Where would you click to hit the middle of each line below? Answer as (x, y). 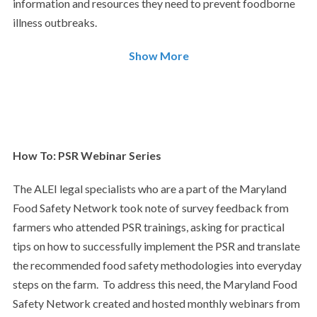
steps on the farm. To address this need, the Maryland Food (155, 284)
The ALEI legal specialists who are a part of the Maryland (149, 189)
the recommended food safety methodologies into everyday (157, 265)
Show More (158, 56)
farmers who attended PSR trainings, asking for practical (148, 227)
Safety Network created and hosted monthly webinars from (156, 303)
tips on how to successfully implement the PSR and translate (156, 246)
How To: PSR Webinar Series (87, 155)
